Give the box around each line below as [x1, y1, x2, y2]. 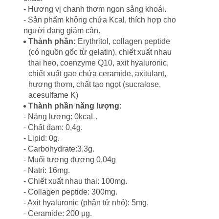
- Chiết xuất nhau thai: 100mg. [23, 177, 127, 186]
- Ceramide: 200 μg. [23, 209, 92, 218]
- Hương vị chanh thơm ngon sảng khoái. [23, 5, 166, 14]
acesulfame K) [28, 91, 78, 100]
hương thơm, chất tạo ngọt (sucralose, [28, 80, 161, 89]
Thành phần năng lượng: [28, 102, 122, 110]
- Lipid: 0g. [23, 134, 60, 143]
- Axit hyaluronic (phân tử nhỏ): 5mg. [23, 198, 149, 207]
